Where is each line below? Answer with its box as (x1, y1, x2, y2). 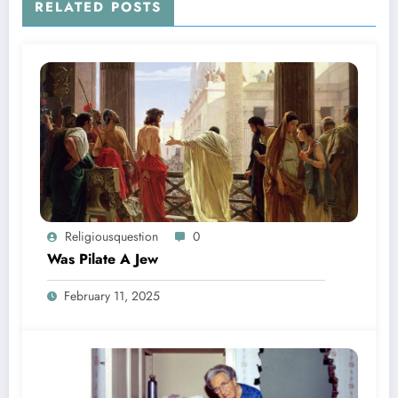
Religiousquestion (65, 227, 158, 245)
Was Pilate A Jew (47, 248, 158, 269)
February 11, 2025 (64, 286, 160, 305)
